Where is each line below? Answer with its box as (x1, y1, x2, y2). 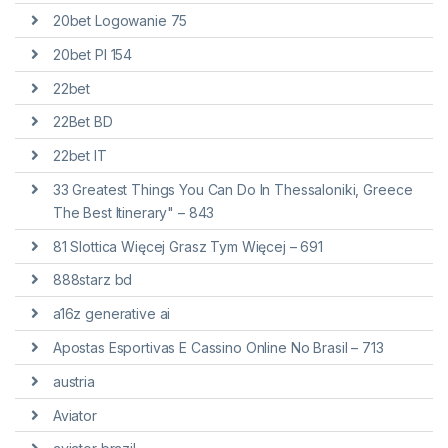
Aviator (52, 406, 97, 424)
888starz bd (52, 271, 133, 289)
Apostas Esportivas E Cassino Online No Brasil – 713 (52, 339, 384, 357)
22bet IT (52, 147, 107, 165)
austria (52, 372, 95, 390)
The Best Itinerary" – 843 (52, 203, 215, 221)
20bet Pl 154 (52, 45, 133, 63)
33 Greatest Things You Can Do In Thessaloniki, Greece (52, 180, 413, 198)
